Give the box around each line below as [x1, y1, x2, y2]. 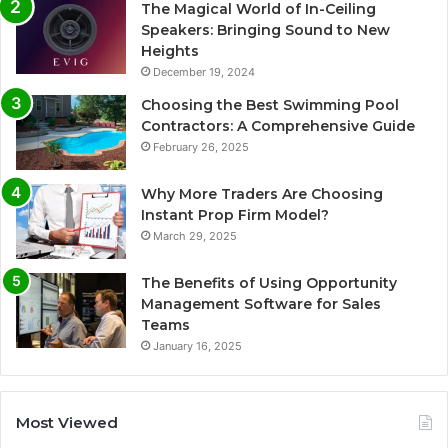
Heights [141, 42, 199, 61]
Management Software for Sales [141, 295, 381, 314]
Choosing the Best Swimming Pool [141, 96, 399, 115]
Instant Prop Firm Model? [141, 206, 329, 225]
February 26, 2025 [153, 140, 249, 155]
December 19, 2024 [153, 65, 255, 80]
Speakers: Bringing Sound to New [141, 21, 390, 40]
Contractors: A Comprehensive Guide [141, 117, 415, 136]
